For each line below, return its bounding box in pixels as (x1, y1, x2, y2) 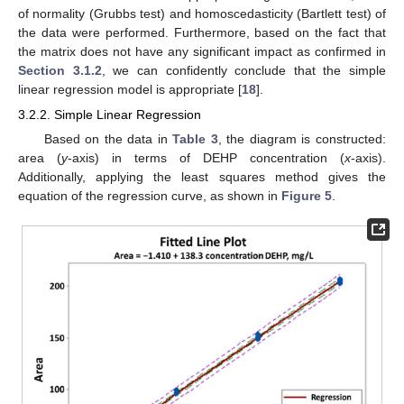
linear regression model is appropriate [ (18, 81, 242, 96)
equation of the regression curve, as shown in (18, 188, 281, 204)
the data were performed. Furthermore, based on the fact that (18, 24, 386, 40)
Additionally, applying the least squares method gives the (18, 170, 386, 185)
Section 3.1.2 (18, 62, 102, 78)
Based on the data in (43, 132, 173, 147)
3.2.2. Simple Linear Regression (18, 106, 201, 122)
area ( (18, 151, 61, 166)
